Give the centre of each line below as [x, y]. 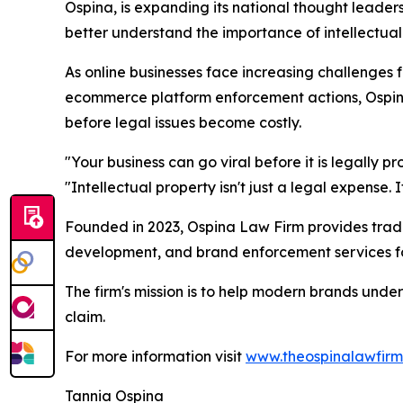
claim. [85, 317]
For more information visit [155, 357]
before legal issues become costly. [183, 123]
